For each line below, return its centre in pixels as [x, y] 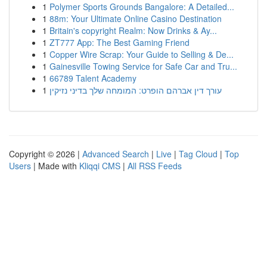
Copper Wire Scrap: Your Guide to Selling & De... [142, 54]
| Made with [55, 166]
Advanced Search [116, 154]
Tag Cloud [198, 154]
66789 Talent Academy [93, 78]
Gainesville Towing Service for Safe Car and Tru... [143, 66]
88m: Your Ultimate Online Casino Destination [136, 18]
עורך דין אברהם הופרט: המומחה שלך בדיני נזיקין [136, 90]
